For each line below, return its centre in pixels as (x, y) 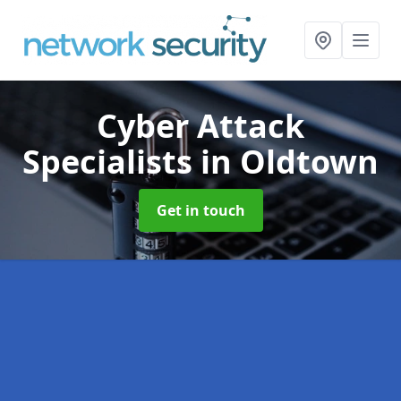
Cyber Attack (200, 126)
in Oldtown (290, 162)
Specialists (111, 162)
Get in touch (200, 210)
